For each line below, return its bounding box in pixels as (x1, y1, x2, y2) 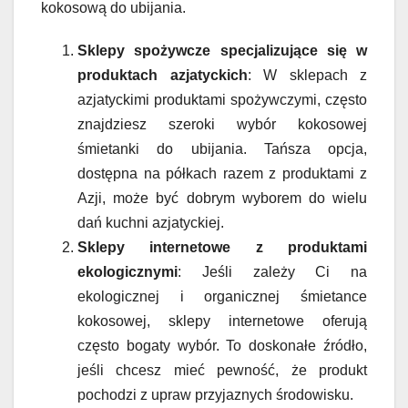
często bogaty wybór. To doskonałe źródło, (77, 338, 367, 354)
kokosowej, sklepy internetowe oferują (77, 313, 367, 330)
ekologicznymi (77, 264, 178, 280)
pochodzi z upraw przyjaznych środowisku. (77, 387, 353, 403)
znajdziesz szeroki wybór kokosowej (77, 117, 367, 133)
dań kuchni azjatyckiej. (77, 215, 224, 231)
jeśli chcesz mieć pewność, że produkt (77, 362, 367, 379)
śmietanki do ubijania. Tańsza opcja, (77, 141, 367, 158)
